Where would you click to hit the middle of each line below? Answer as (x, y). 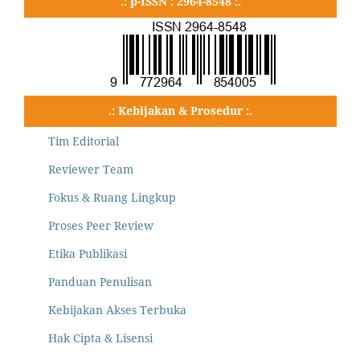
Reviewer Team (91, 170)
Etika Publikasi (88, 254)
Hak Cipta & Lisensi (100, 338)
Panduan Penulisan (100, 282)
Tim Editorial (84, 141)
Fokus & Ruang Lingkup (112, 198)
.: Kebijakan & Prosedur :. (180, 111)
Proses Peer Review (101, 226)
